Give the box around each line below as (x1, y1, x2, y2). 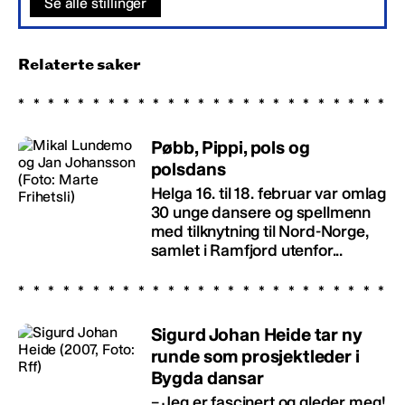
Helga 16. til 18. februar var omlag (150, 184, 387, 204)
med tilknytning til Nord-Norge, (150, 221, 369, 242)
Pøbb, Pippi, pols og (150, 137, 310, 159)
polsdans (150, 158, 226, 181)
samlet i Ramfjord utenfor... (150, 240, 344, 261)
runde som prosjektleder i (150, 345, 360, 368)
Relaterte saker (18, 56, 141, 74)
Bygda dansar (150, 367, 264, 390)
